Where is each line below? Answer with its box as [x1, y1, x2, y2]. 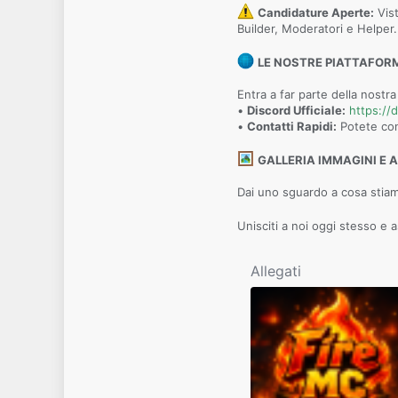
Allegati [251, 261, 301, 280]
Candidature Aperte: [258, 5, 375, 20]
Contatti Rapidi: [247, 119, 337, 134]
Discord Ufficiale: [247, 103, 346, 118]
